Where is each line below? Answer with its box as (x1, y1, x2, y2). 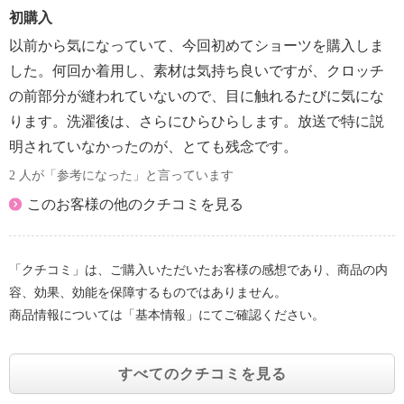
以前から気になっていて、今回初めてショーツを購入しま (9, 38, 384, 53)
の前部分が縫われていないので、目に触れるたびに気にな (9, 88, 384, 104)
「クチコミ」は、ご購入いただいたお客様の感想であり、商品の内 (9, 263, 388, 277)
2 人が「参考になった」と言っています (9, 169, 234, 182)
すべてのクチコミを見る (117, 365, 287, 381)
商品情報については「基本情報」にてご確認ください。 (9, 308, 325, 322)
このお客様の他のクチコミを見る (27, 197, 243, 212)
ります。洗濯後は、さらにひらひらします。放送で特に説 (9, 114, 384, 129)
